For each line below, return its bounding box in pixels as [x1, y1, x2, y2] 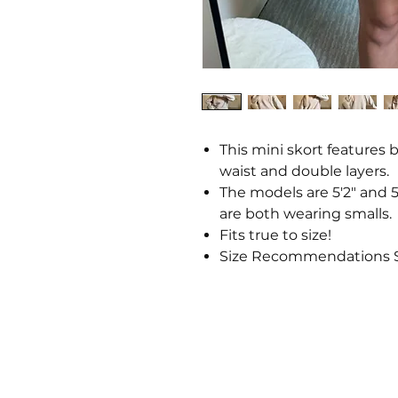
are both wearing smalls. [219, 205, 392, 222]
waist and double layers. [219, 163, 389, 179]
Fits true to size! [219, 227, 331, 243]
